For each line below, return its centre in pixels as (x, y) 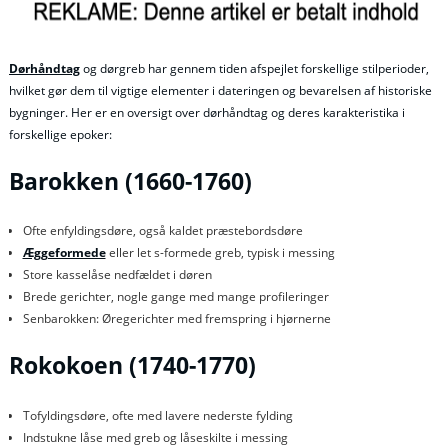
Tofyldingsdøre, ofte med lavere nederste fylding (157, 415)
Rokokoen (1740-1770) (132, 366)
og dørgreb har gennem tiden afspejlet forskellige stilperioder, (254, 68)
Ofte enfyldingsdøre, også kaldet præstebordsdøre (162, 231)
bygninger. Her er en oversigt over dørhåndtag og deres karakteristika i (207, 112)
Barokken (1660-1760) (130, 181)
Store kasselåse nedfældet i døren (117, 275)
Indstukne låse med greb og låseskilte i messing (155, 437)
